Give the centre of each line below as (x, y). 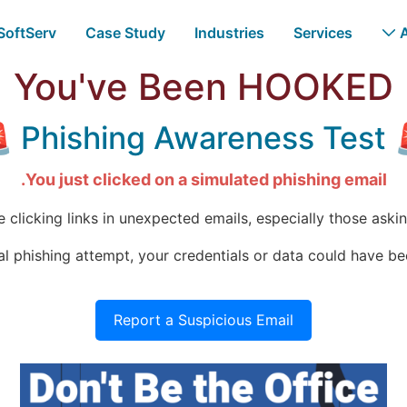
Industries (229, 32)
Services (323, 32)
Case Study (125, 32)
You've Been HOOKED (203, 87)
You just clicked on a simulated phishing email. (206, 179)
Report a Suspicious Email (203, 320)
